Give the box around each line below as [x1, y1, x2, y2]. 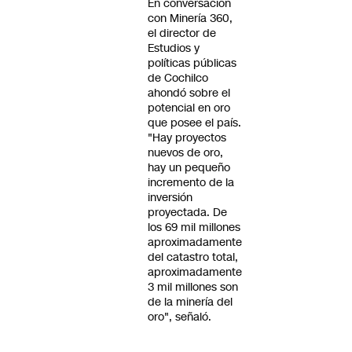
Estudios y [148, 40, 200, 56]
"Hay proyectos [148, 130, 226, 145]
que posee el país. [148, 115, 241, 130]
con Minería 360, [148, 10, 233, 26]
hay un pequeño [148, 159, 230, 175]
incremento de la [148, 174, 234, 190]
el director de [148, 25, 216, 41]
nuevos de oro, [148, 145, 223, 160]
